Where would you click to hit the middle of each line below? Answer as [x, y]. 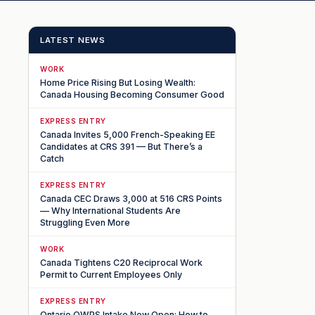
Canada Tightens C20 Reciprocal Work [121, 262]
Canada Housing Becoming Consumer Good [132, 94]
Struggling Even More [85, 222]
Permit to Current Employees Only [111, 274]
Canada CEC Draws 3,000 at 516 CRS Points [131, 198]
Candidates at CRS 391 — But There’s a [121, 146]
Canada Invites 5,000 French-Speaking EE [128, 134]
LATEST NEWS [73, 40]
